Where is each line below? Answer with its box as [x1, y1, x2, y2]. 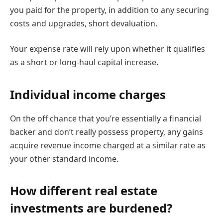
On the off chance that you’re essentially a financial [10, 112, 201, 124]
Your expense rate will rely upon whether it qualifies [10, 43, 205, 55]
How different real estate [10, 182, 157, 199]
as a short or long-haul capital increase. [10, 57, 158, 68]
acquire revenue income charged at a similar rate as [10, 139, 206, 151]
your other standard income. [10, 153, 118, 164]
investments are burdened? [10, 199, 172, 216]
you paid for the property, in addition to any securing [10, 4, 209, 15]
